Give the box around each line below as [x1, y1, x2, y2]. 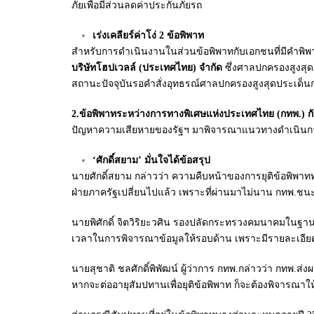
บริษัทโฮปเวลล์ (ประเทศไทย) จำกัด [71, 62, 222, 73]
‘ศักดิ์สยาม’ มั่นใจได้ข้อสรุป [93, 155, 210, 165]
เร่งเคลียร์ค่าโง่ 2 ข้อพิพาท [93, 30, 204, 41]
